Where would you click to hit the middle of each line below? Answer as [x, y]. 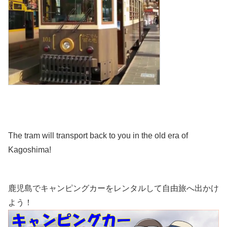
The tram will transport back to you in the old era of [98, 135]
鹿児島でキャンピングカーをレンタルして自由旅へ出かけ [113, 188]
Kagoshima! [30, 149]
